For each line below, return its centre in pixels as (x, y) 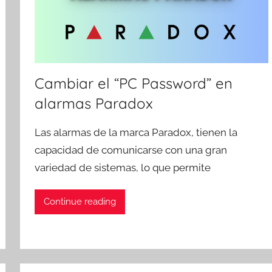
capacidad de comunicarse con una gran (131, 150)
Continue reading (80, 202)
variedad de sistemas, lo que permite (123, 167)
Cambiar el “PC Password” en (134, 83)
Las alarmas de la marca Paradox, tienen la (136, 132)
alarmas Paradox (94, 103)
